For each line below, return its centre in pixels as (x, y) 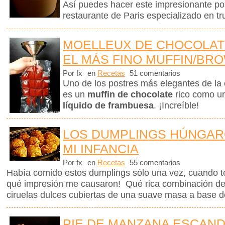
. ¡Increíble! (176, 105)
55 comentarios (154, 162)
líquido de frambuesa (108, 105)
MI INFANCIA (101, 148)
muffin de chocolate (129, 94)
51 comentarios (154, 73)
